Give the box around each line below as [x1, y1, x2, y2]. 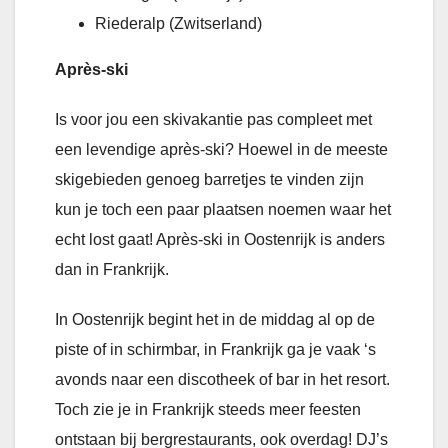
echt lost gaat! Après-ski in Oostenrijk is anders [55, 231, 385, 249]
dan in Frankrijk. [55, 261, 169, 279]
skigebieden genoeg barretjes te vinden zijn [55, 171, 364, 189]
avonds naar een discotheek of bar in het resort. [55, 371, 390, 389]
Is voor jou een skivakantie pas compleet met [55, 111, 372, 129]
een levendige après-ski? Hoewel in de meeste [55, 141, 388, 159]
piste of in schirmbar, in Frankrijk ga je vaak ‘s [55, 341, 376, 359]
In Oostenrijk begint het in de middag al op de [55, 311, 375, 329]
